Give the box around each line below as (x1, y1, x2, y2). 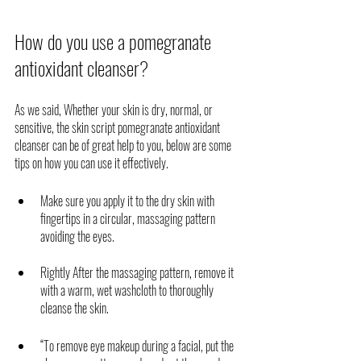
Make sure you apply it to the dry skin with (40, 190, 217, 210)
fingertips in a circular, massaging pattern (40, 208, 218, 228)
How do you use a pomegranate (15, 26, 215, 56)
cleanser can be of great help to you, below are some (15, 135, 234, 155)
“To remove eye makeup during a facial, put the (40, 335, 236, 355)
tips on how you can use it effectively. (15, 152, 171, 172)
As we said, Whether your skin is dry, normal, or (15, 99, 215, 119)
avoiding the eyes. (40, 226, 114, 246)
